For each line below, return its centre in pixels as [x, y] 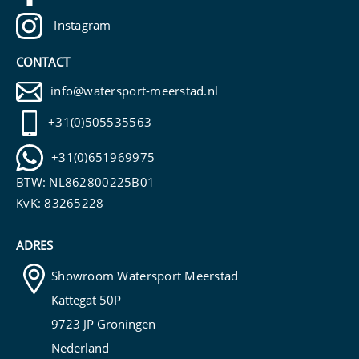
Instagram [81, 24]
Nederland [80, 348]
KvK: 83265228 [60, 203]
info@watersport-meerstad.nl [135, 91]
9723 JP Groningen [103, 324]
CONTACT [43, 62]
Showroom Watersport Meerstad [145, 276]
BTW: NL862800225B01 [86, 182]
